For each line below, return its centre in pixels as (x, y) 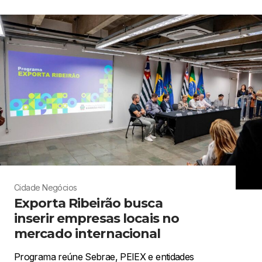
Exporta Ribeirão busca (88, 203)
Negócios (60, 187)
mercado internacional (87, 233)
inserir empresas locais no (97, 218)
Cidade (27, 187)
